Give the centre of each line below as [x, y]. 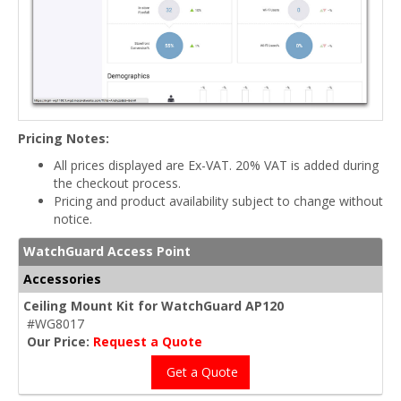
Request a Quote [148, 341]
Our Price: [60, 341]
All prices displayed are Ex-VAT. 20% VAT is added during [216, 165]
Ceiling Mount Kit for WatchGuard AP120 [154, 305]
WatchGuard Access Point [107, 251]
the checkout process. [117, 183]
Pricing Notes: [64, 138]
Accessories [62, 278]
